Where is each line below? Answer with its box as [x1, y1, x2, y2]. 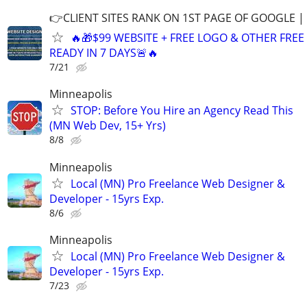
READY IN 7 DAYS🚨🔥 [49, 45, 158, 61]
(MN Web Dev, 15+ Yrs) [49, 118, 166, 134]
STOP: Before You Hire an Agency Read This [71, 103, 293, 119]
